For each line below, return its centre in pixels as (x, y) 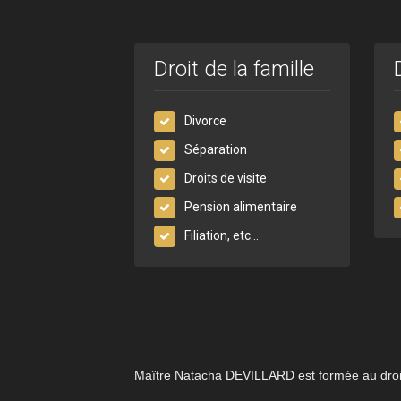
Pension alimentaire (241, 206)
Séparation (216, 149)
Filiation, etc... (222, 235)
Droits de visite (226, 178)
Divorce (206, 120)
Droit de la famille (235, 68)
